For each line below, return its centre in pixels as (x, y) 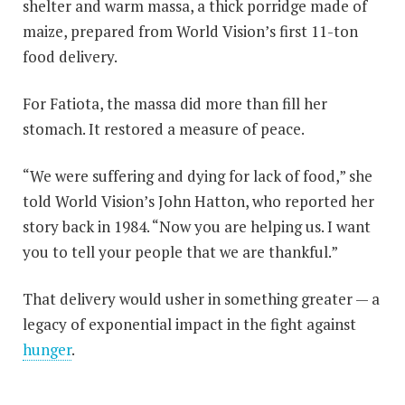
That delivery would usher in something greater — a (201, 299)
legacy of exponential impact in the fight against (189, 324)
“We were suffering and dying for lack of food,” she (198, 176)
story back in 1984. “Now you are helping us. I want (197, 226)
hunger (47, 349)
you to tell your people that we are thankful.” (180, 252)
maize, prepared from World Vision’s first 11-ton (190, 31)
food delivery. (70, 57)
